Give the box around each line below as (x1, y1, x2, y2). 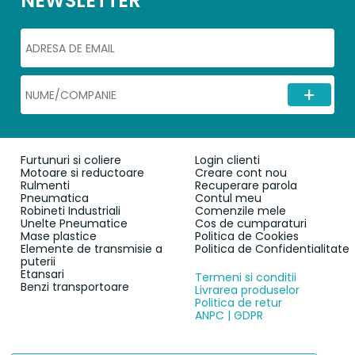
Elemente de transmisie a (21, 240, 163, 257)
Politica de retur (194, 294, 282, 311)
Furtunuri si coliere (21, 151, 122, 168)
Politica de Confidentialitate (194, 240, 349, 257)
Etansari (21, 265, 65, 282)
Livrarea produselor (194, 281, 300, 298)
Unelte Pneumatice (21, 215, 128, 231)
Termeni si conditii (194, 269, 296, 285)
